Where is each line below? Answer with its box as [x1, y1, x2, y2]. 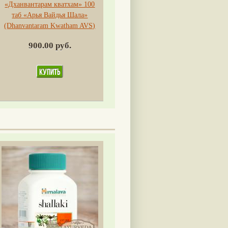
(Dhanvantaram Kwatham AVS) [4, 22, 96, 30]
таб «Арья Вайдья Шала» [12, 11, 88, 19]
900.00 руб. [28, 41, 71, 51]
